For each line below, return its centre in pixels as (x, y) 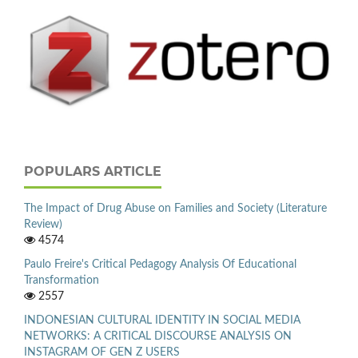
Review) (43, 225)
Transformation (62, 281)
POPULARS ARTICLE (93, 172)
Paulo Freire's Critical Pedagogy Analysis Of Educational (160, 265)
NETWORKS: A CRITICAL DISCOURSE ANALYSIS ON (158, 336)
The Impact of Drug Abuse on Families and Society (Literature (175, 209)
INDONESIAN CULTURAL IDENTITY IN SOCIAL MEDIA (162, 320)
